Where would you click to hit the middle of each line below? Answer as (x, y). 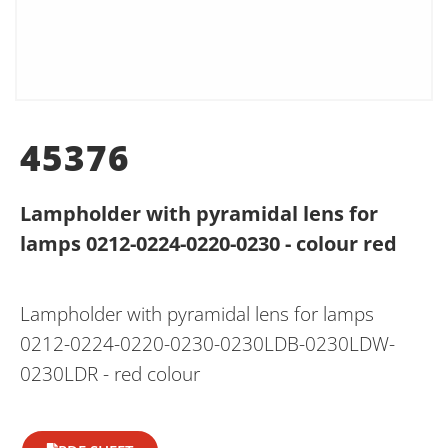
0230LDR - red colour (110, 373)
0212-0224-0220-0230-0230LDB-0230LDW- (207, 343)
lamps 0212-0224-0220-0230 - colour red (208, 243)
